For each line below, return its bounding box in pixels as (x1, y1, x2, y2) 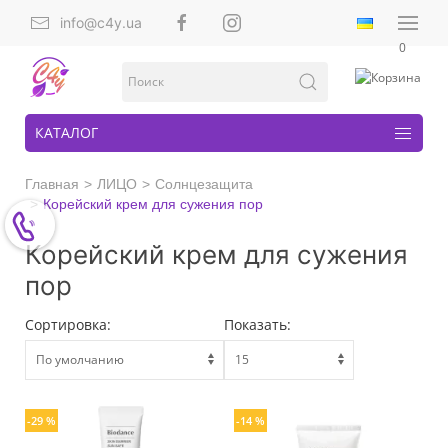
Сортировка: (25, 315, 111, 334)
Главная (25, 176, 79, 192)
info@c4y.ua (60, 14, 142, 31)
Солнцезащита (155, 176, 253, 192)
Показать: (224, 315, 291, 334)
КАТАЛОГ (35, 123, 98, 142)
